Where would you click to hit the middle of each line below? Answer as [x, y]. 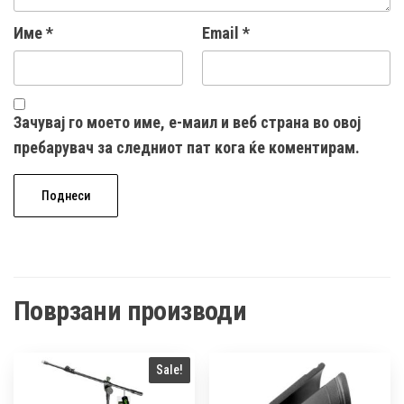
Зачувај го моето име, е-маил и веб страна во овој [187, 123]
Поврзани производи [130, 311]
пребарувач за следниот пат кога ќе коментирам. [187, 148]
